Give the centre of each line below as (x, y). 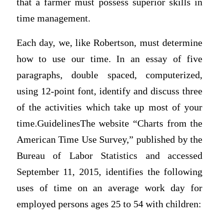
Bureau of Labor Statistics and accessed (109, 155)
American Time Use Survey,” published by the (109, 139)
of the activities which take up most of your (109, 107)
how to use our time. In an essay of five (109, 59)
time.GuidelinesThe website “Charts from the (109, 123)
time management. (53, 19)
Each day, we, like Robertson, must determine (109, 43)
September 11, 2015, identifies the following (109, 172)
